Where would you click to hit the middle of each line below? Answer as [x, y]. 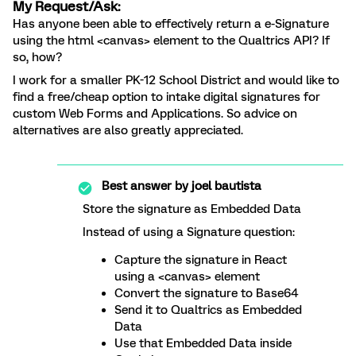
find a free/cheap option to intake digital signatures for [166, 97]
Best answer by [145, 186]
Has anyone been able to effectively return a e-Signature [171, 24]
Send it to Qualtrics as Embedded [208, 310]
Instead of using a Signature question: [189, 232]
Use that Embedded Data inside [203, 343]
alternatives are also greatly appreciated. [128, 130]
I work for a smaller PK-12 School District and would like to [176, 80]
